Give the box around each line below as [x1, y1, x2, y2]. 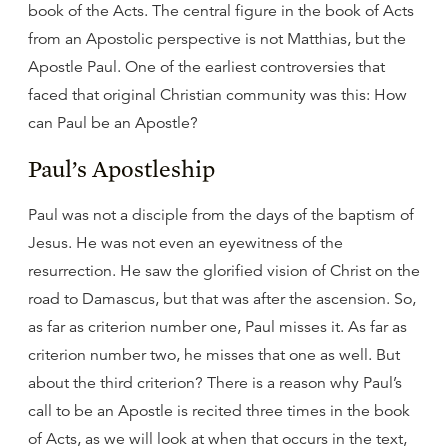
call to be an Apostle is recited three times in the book [28, 401, 410, 421]
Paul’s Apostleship [28, 154, 215, 183]
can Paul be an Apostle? [28, 113, 198, 133]
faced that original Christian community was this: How [28, 85, 407, 105]
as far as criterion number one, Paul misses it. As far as [28, 317, 407, 337]
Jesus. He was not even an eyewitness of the [28, 233, 343, 253]
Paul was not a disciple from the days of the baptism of [28, 205, 414, 225]
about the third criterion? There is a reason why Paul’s [28, 373, 402, 393]
